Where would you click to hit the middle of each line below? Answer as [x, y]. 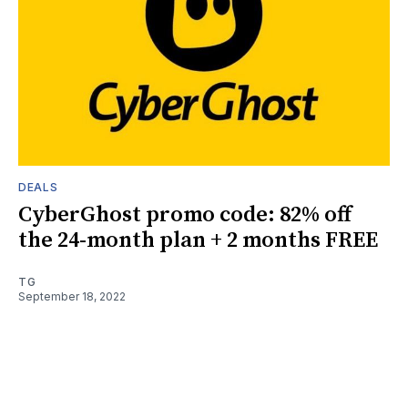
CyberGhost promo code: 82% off [185, 215]
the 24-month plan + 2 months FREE [198, 241]
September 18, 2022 [72, 297]
